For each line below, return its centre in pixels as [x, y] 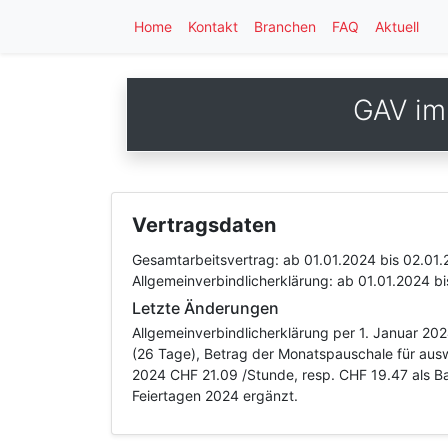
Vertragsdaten [204, 225]
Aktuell [397, 26]
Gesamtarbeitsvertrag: [207, 259]
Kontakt [213, 26]
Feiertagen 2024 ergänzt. [215, 395]
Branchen [285, 26]
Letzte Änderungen [205, 308]
